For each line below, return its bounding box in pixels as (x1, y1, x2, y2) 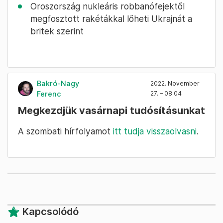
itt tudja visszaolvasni (113, 126, 197, 137)
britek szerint (30, 26, 84, 37)
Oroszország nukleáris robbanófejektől (30, 1, 185, 12)
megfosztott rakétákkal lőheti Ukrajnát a (30, 13, 192, 24)
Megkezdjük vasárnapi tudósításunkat (18, 105, 205, 117)
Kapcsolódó (22, 206, 79, 218)
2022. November (150, 80, 200, 88)
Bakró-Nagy (37, 79, 79, 88)
